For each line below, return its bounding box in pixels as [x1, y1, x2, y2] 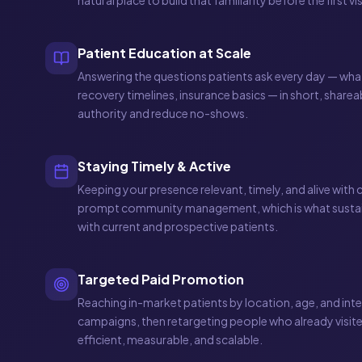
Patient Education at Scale [78, 44, 251, 61]
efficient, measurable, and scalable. [78, 332, 263, 347]
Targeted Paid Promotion [78, 271, 244, 288]
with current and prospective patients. [78, 219, 278, 234]
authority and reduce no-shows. [78, 106, 248, 120]
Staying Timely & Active [78, 158, 231, 175]
